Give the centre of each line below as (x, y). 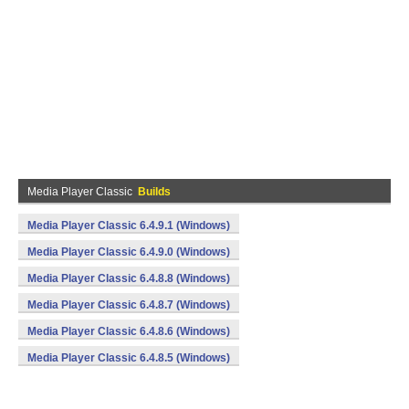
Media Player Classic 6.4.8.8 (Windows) (129, 278)
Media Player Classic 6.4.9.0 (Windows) (129, 252)
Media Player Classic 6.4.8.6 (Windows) (129, 331)
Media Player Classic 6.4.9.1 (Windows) (129, 225)
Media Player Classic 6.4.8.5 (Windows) (129, 358)
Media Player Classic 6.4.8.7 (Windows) (129, 305)
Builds (154, 192)
